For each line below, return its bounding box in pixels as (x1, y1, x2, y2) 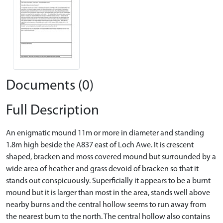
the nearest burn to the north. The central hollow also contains (6, 213, 210, 221)
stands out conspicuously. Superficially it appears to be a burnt (6, 177, 211, 185)
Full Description (6, 103, 99, 118)
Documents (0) (6, 78, 94, 93)
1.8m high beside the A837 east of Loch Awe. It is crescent (6, 141, 194, 149)
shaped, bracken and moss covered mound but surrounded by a (6, 153, 216, 161)
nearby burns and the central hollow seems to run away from (6, 201, 206, 209)
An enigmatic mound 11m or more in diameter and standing (6, 129, 204, 137)
